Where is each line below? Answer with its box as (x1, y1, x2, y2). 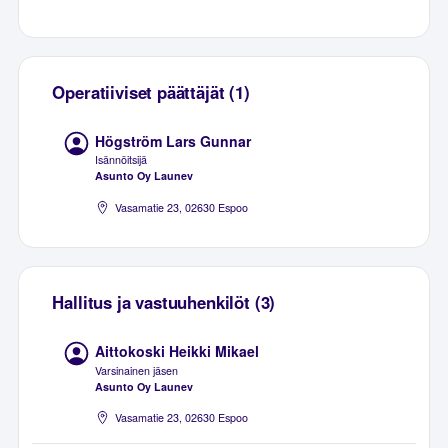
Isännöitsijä (95, 152, 148, 168)
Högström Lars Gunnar (95, 130, 252, 151)
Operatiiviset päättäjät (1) (52, 80, 250, 105)
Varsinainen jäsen (95, 362, 179, 378)
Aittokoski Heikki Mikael (95, 340, 260, 361)
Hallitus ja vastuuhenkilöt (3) (52, 290, 276, 315)
